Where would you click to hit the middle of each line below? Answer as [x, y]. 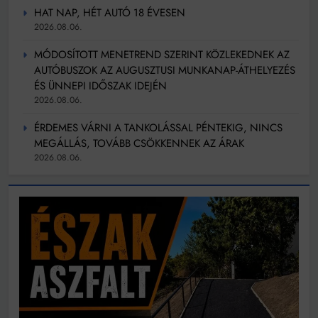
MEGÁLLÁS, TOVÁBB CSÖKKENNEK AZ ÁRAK [139, 143]
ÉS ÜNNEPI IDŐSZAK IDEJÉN [100, 86]
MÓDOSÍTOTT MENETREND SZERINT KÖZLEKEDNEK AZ [162, 54]
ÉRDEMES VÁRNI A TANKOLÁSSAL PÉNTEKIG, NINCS [158, 127]
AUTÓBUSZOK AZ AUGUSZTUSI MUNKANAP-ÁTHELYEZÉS [165, 70]
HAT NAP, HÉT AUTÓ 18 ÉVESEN [110, 12]
